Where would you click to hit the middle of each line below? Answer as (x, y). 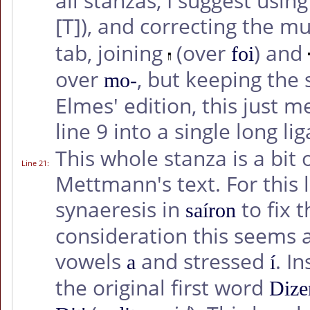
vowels (91, 262)
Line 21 (34, 163)
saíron (211, 210)
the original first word (162, 288)
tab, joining (112, 53)
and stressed (203, 262)
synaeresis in (120, 210)
